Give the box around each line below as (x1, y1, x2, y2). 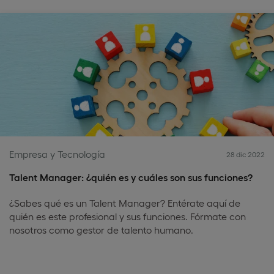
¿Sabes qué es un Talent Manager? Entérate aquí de (9, 197, 240, 209)
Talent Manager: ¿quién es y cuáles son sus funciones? (9, 171, 253, 183)
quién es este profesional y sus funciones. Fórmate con (9, 210, 246, 222)
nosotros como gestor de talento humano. (9, 224, 193, 235)
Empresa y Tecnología (9, 148, 105, 160)
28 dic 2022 (226, 150, 265, 158)
